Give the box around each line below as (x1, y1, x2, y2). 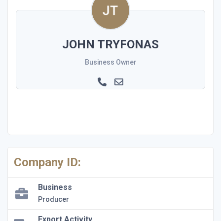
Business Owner (84, 58, 137, 66)
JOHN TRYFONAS (62, 37, 159, 51)
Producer (37, 195, 69, 203)
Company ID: (14, 155, 81, 169)
